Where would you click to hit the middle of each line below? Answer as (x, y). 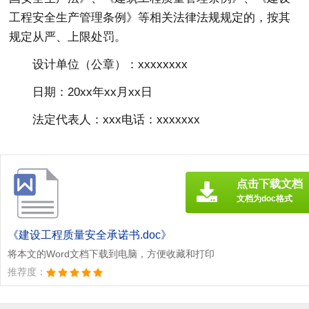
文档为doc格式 (265, 198)
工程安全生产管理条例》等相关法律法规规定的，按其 (150, 17)
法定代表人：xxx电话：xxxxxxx (117, 119)
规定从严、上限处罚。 (68, 37)
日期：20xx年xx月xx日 (93, 92)
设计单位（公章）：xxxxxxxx (110, 64)
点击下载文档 (270, 183)
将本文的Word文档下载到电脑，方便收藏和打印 (111, 253)
